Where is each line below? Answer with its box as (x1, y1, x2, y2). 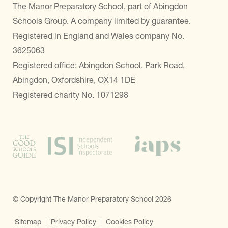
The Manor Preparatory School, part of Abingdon (13, 1, 188, 11)
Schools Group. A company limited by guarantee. (13, 16, 191, 26)
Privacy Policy (51, 217, 96, 227)
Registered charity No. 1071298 (13, 90, 128, 100)
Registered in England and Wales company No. (13, 31, 184, 41)
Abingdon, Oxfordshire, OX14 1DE (13, 75, 135, 85)
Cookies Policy (106, 217, 153, 227)
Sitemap (15, 217, 41, 227)
